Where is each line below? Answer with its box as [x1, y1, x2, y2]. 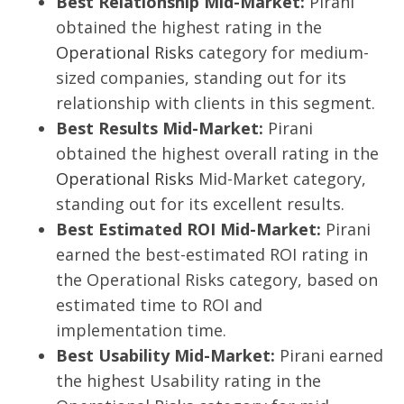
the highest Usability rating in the [56, 370, 321, 392]
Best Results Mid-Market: [56, 117, 268, 140]
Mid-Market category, [198, 168, 366, 190]
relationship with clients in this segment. [56, 92, 375, 115]
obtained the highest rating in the [56, 16, 322, 39]
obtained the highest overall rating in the [56, 142, 379, 165]
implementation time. [56, 319, 226, 342]
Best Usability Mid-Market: [56, 344, 275, 367]
